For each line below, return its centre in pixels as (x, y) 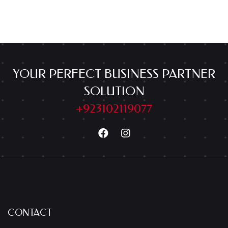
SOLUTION (114, 91)
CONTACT (30, 213)
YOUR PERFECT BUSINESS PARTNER (114, 74)
